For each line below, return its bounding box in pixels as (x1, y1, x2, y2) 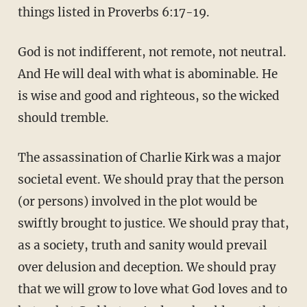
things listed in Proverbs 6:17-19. (17, 4, 210, 20)
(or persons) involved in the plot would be (17, 193, 257, 209)
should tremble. (17, 110, 109, 125)
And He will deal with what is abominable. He (17, 66, 278, 82)
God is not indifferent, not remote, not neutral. (17, 44, 27, 60)
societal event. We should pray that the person (17, 171, 284, 187)
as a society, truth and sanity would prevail (17, 237, 267, 253)
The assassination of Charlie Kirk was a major (17, 149, 26, 165)
